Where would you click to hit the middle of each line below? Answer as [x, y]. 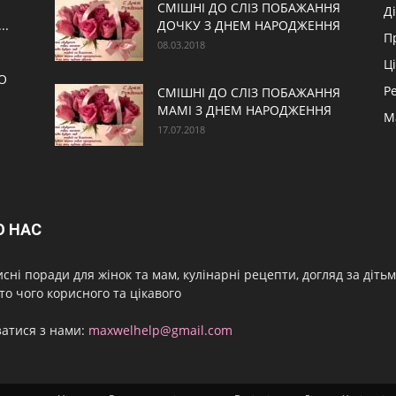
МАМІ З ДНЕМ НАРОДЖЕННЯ [244, 110]
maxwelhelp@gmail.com [160, 330]
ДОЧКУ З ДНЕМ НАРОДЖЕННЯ [249, 25]
